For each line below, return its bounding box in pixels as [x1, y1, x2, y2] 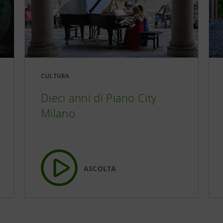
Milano [41, 106, 75, 120]
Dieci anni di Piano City [41, 90, 157, 105]
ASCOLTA [84, 163, 116, 173]
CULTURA [41, 72, 70, 80]
